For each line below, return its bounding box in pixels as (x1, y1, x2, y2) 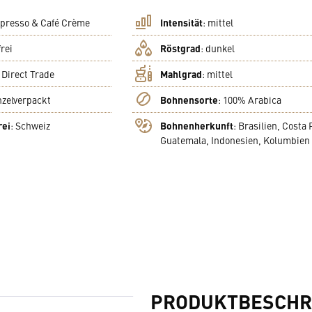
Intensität (159, 15, 203, 29)
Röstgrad (159, 40, 201, 55)
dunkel (205, 40, 235, 55)
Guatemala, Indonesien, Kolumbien (159, 132, 310, 147)
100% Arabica (222, 92, 281, 107)
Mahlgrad (159, 66, 202, 81)
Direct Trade (1, 66, 54, 81)
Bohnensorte (159, 92, 218, 107)
